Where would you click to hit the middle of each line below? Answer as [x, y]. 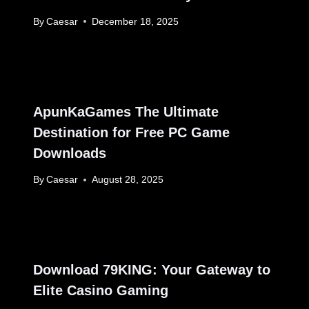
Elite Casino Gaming [101, 291]
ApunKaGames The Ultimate [126, 111]
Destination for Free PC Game [131, 132]
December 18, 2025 [136, 21]
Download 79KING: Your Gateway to [152, 270]
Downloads [70, 153]
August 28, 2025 [128, 180]
